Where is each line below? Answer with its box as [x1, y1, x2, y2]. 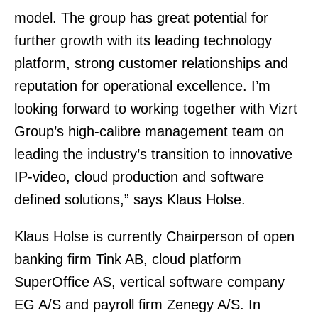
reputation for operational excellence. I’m [14, 78, 270, 94]
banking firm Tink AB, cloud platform [14, 251, 241, 267]
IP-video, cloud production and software [14, 169, 264, 185]
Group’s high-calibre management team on [14, 124, 284, 139]
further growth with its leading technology [14, 33, 272, 48]
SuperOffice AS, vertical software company [14, 274, 285, 290]
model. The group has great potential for [14, 10, 268, 26]
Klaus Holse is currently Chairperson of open [14, 229, 295, 244]
